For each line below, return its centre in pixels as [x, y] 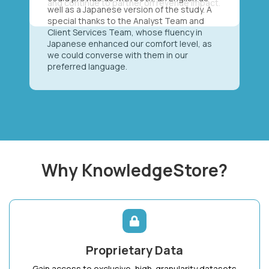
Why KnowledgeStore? [134, 170]
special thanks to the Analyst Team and [126, 20]
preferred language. [87, 66]
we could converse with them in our [118, 55]
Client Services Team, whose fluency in [125, 32]
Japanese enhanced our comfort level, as [130, 43]
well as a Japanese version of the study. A [130, 9]
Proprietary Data [134, 250]
